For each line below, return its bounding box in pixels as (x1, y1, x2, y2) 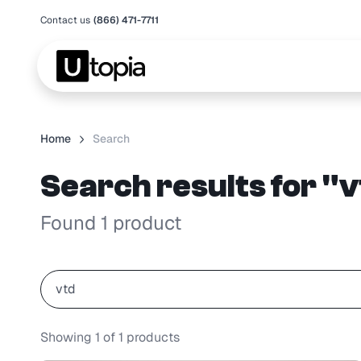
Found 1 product (39, 210, 181, 236)
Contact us (39, 14, 90, 27)
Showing (39, 329, 95, 346)
